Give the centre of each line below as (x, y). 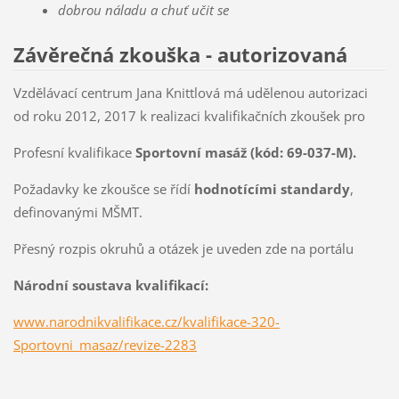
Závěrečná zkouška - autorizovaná (180, 54)
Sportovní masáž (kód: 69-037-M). (245, 153)
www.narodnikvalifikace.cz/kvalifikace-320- (146, 322)
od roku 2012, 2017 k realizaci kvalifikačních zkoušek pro (189, 116)
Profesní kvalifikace (74, 153)
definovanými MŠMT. (79, 212)
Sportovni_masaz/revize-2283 (105, 345)
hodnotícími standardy (272, 189)
